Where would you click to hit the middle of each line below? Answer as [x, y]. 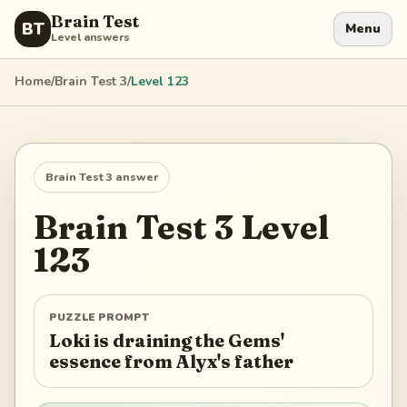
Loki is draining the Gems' [167, 340]
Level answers [90, 37]
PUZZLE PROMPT [99, 318]
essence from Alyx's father [171, 361]
